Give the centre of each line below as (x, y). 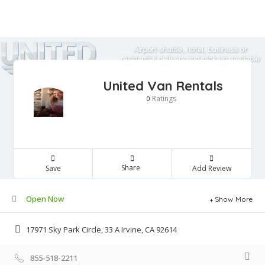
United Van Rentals (163, 86)
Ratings (163, 99)
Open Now (45, 199)
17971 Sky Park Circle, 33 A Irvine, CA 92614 (101, 229)
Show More (234, 199)
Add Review (211, 169)
